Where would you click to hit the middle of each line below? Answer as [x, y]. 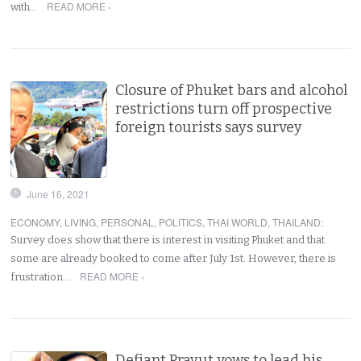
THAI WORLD [238, 222]
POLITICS [181, 222]
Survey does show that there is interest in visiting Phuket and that [168, 239]
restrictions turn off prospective [224, 108]
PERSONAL [128, 222]
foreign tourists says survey [209, 127]
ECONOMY [35, 222]
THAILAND [297, 222]
